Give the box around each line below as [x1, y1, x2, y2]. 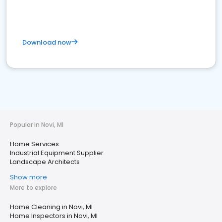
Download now [22, 38, 71, 47]
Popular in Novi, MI [10, 120, 63, 129]
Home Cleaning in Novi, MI [10, 202, 93, 212]
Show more [10, 172, 47, 182]
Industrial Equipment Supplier [10, 148, 104, 158]
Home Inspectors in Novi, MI [10, 211, 98, 221]
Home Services [10, 139, 59, 149]
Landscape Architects [10, 157, 80, 166]
